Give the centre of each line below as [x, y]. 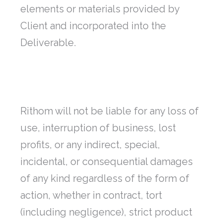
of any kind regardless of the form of [105, 179]
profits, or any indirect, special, [90, 145]
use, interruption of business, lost [98, 128]
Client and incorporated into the [93, 26]
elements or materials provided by [100, 9]
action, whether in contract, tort [91, 195]
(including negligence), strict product [106, 212]
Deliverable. [48, 43]
